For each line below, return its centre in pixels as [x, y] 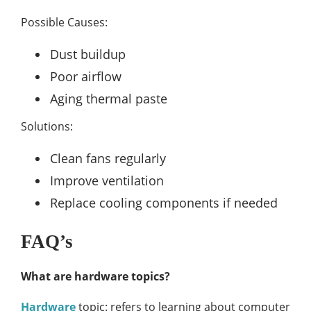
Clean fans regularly [108, 158]
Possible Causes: [64, 22]
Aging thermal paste [109, 98]
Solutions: [47, 126]
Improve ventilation [107, 180]
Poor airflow [86, 76]
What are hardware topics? [95, 276]
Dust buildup [88, 54]
